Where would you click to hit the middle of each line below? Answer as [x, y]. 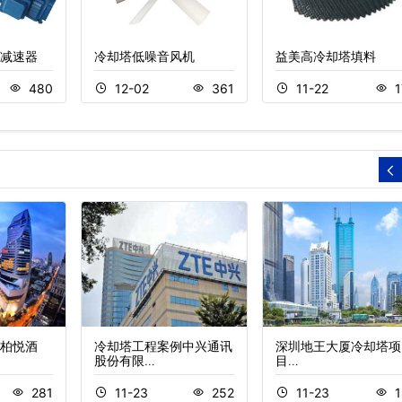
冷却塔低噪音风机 [144, 57]
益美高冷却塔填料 [326, 57]
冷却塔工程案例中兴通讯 [163, 345]
